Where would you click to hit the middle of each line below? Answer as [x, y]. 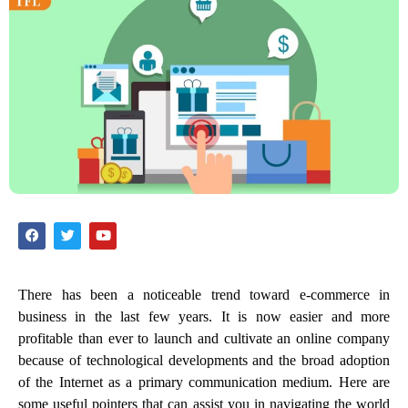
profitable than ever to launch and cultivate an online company [204, 338]
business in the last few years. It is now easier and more [204, 316]
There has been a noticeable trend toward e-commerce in [204, 294]
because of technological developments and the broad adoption [204, 360]
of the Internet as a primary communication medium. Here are [204, 382]
